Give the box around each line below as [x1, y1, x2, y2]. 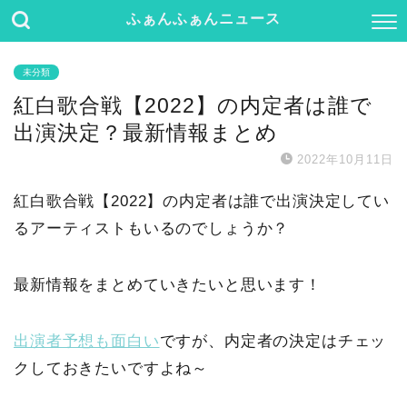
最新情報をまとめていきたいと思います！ [14, 276, 322, 293]
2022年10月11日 [297, 153, 393, 166]
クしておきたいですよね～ [14, 360, 209, 377]
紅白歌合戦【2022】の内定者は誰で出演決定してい [14, 193, 390, 210]
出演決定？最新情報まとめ [14, 121, 278, 144]
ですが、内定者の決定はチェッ [159, 333, 387, 350]
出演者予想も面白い [14, 333, 160, 350]
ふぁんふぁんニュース [126, 9, 281, 27]
